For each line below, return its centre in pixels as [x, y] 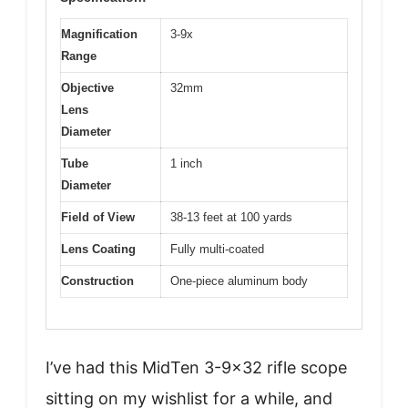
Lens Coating [98, 249]
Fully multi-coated [217, 249]
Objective [87, 87]
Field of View [98, 217]
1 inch [186, 163]
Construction [97, 280]
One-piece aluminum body [239, 280]
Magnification [99, 34]
